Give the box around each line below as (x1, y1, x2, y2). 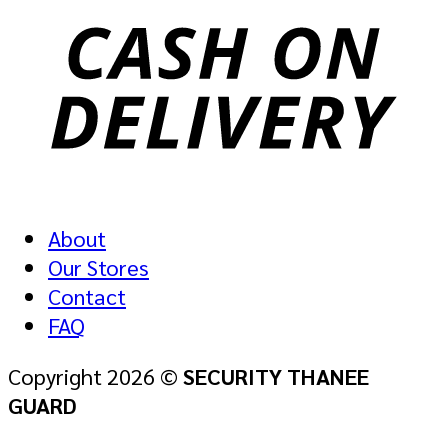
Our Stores (48, 251, 149, 281)
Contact (48, 280, 126, 310)
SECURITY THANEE (183, 360, 369, 390)
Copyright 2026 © (8, 360, 183, 390)
